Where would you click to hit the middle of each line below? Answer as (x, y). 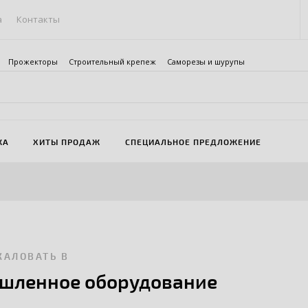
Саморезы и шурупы (206, 62)
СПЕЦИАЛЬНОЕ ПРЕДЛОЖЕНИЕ (193, 141)
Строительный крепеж (112, 62)
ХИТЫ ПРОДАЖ (67, 141)
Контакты (38, 19)
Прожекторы (33, 62)
